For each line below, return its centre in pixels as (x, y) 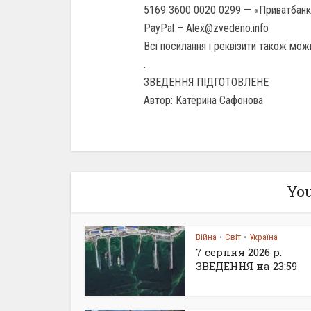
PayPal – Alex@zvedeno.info (206, 28)
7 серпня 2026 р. (239, 252)
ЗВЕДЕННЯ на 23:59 (246, 266)
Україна (263, 237)
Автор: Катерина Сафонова (203, 100)
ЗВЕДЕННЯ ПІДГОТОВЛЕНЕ (206, 82)
